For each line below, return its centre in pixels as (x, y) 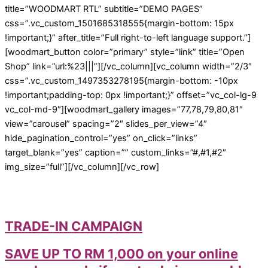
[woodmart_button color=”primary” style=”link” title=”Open (125, 52)
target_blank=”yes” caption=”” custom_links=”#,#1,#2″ (115, 153)
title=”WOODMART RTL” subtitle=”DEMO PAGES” (104, 9)
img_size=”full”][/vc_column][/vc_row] (82, 167)
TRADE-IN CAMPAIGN (74, 226)
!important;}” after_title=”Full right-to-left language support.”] (128, 38)
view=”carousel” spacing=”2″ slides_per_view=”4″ (106, 124)
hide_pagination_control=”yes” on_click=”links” (101, 138)
